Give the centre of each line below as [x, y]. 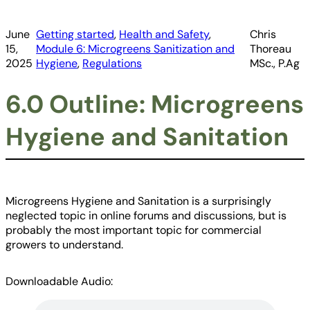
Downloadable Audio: [59, 281]
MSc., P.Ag [275, 63]
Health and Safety [164, 34]
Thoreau [271, 49]
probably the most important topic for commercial [134, 230]
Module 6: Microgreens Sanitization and [136, 49]
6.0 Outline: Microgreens [155, 104]
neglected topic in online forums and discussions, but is [146, 216]
